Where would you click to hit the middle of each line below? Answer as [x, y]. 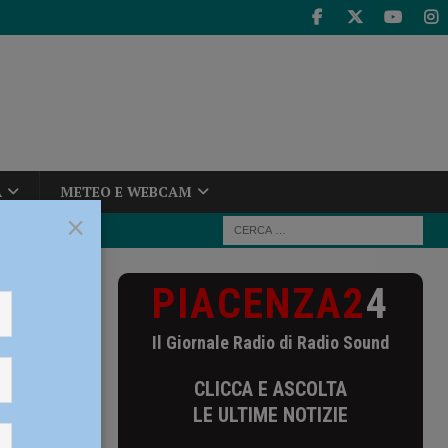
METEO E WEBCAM [126, 192]
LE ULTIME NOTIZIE [270, 415]
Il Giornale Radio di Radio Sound [270, 343]
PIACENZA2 [258, 304]
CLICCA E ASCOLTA [270, 389]
